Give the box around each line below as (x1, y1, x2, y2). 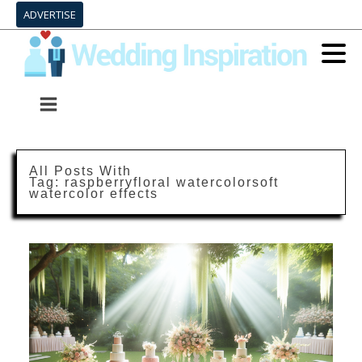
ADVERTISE (23, 7, 76, 22)
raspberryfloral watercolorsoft (65, 175, 279, 189)
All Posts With (29, 163, 132, 178)
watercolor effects (29, 186, 158, 200)
